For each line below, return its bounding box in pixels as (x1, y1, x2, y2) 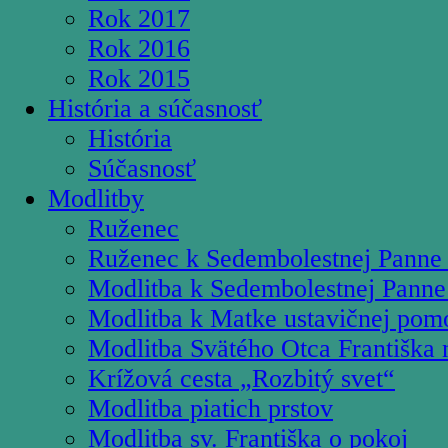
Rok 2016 (88, 33, 190, 63)
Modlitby (48, 183, 144, 213)
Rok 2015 (88, 63, 190, 93)
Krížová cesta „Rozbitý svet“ (88, 363, 395, 393)
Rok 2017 (88, 3, 190, 33)
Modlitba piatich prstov (88, 393, 333, 423)
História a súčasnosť (48, 93, 262, 123)
